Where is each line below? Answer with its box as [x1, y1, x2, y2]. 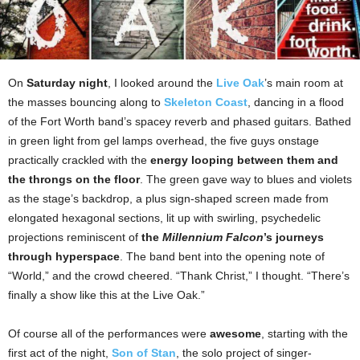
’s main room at [264, 76, 343, 90]
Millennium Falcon [162, 231, 264, 244]
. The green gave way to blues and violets [140, 173, 352, 186]
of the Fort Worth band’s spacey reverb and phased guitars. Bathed [8, 115, 351, 129]
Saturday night [27, 76, 108, 90]
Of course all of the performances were [8, 327, 210, 341]
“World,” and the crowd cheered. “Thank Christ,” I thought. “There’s [8, 269, 350, 283]
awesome [210, 327, 261, 341]
